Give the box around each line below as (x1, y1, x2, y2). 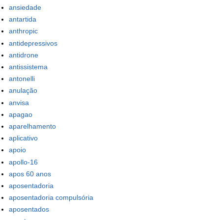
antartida (9, 15, 36, 24)
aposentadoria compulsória (9, 193, 93, 202)
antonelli (9, 75, 35, 83)
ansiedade (9, 3, 41, 12)
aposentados (9, 205, 49, 214)
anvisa (9, 98, 29, 107)
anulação (9, 86, 37, 95)
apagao (9, 110, 32, 118)
